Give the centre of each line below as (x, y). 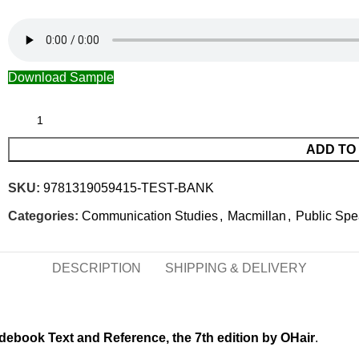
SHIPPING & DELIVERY (236, 268)
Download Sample (61, 78)
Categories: (43, 216)
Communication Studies (150, 216)
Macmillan (257, 216)
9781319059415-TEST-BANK (129, 188)
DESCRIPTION (97, 268)
